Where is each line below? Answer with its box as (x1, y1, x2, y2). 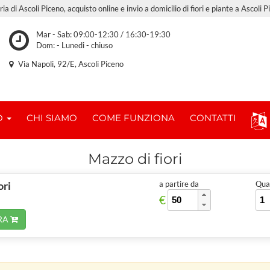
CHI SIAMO (27, 112, 77, 124)
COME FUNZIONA (92, 112, 175, 124)
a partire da (159, 179, 199, 189)
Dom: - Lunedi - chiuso (36, 40, 113, 50)
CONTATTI (190, 112, 236, 124)
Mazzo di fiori (88, 150, 182, 168)
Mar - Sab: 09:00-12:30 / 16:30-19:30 (36, 30, 171, 39)
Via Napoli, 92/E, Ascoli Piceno (16, 59, 124, 69)
